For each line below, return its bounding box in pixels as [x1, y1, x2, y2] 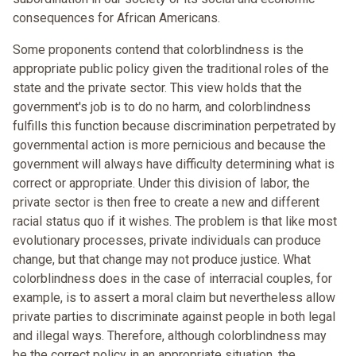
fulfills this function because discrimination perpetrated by [13, 118, 336, 134]
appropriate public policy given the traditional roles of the [13, 61, 329, 77]
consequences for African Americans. [13, 10, 220, 26]
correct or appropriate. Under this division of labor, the [13, 176, 310, 192]
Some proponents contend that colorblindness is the [13, 42, 304, 58]
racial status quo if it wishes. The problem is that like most [13, 214, 337, 230]
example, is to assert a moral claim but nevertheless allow [13, 290, 335, 306]
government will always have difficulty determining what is [13, 157, 335, 172]
